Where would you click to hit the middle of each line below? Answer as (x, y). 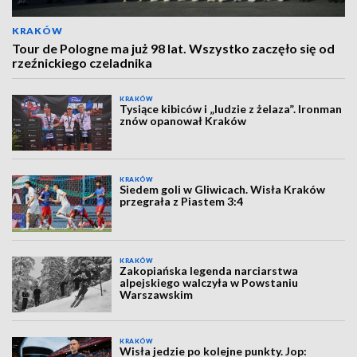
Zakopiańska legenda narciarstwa (209, 270)
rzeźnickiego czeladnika (82, 63)
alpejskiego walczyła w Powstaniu (209, 282)
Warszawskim (157, 294)
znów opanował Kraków (183, 121)
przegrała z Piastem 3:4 (182, 202)
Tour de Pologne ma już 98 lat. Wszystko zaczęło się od (173, 48)
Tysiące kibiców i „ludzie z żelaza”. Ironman (231, 109)
